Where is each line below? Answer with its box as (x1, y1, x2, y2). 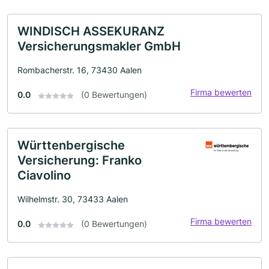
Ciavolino (17, 168, 71, 183)
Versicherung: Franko (17, 153, 142, 168)
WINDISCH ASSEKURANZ (17, 24, 165, 39)
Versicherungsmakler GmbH (17, 39, 181, 54)
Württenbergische (17, 138, 125, 153)
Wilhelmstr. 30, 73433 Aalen (17, 194, 128, 205)
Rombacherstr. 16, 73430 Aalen (17, 65, 142, 76)
